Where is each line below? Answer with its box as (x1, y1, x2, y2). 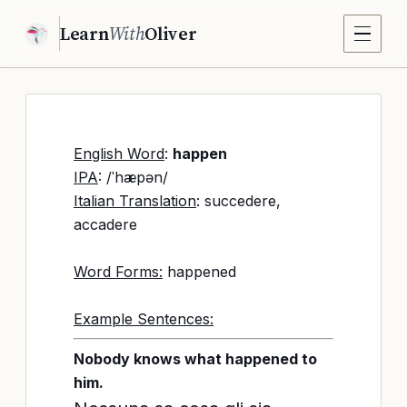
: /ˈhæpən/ (98, 168, 168, 186)
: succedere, (196, 192, 281, 210)
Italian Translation (74, 192, 196, 210)
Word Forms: (74, 263, 163, 281)
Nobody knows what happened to (74, 350, 317, 368)
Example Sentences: (74, 310, 213, 328)
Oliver (144, 20, 197, 46)
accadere (74, 215, 137, 233)
